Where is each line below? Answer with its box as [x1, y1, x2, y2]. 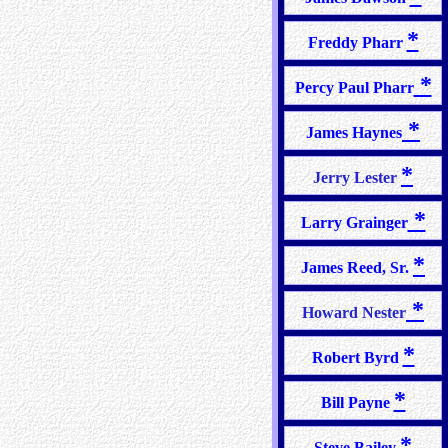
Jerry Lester [313, 169, 401, 186]
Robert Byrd [311, 349, 403, 366]
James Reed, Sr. [301, 259, 413, 276]
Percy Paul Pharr [294, 79, 414, 96]
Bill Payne [320, 394, 394, 411]
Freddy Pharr [307, 34, 407, 51]
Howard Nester [302, 304, 406, 321]
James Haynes [306, 124, 402, 141]
